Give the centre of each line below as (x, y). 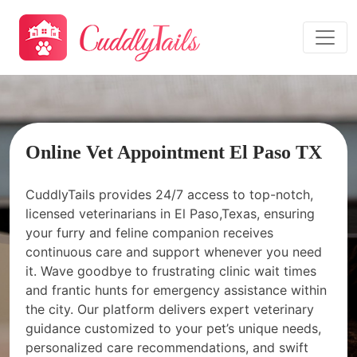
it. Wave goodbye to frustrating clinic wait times (171, 271)
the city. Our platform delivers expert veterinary (170, 309)
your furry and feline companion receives (149, 233)
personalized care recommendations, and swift (167, 347)
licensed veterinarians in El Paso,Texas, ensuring (170, 214)
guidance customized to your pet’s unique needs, (173, 328)
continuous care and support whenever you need (174, 252)
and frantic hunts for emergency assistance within (176, 290)
